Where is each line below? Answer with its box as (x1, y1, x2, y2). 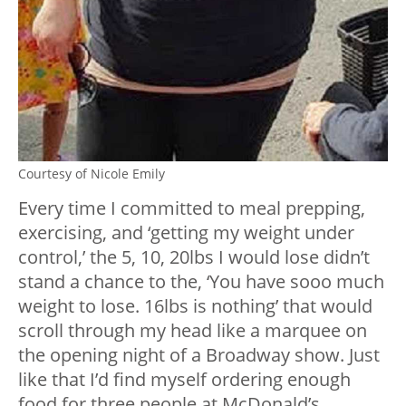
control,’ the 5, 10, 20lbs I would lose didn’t (18, 244, 370, 269)
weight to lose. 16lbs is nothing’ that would (18, 293, 372, 318)
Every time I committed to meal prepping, (18, 195, 365, 220)
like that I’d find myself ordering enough (18, 366, 351, 391)
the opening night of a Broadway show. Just (18, 342, 380, 367)
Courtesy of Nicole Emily (18, 164, 165, 182)
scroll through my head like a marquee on (18, 317, 367, 343)
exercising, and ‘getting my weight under (18, 219, 354, 245)
